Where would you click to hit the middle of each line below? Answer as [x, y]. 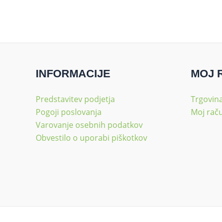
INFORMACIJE [73, 73]
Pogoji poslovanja [69, 112]
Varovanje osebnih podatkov [89, 125]
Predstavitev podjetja [75, 99]
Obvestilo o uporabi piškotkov [91, 138]
